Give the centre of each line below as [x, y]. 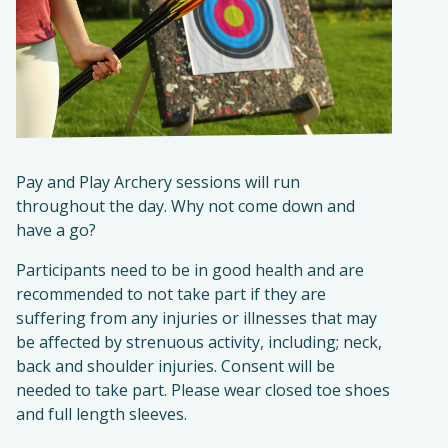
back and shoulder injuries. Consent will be [175, 366]
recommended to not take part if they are [171, 294]
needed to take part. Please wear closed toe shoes [203, 390]
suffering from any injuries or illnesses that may [196, 318]
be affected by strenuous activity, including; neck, [199, 342]
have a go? [56, 230]
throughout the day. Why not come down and [185, 206]
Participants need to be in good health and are [190, 270]
